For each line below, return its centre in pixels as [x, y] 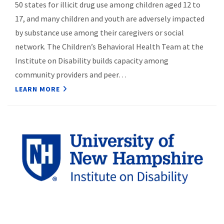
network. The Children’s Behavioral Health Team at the [109, 46]
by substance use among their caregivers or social [99, 32]
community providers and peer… [71, 74]
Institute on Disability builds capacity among [92, 60]
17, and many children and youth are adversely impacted [110, 18]
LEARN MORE [37, 89]
